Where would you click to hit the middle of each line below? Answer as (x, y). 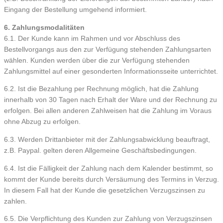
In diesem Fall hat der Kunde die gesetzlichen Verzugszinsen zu (105, 190)
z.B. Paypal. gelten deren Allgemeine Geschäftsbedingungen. (100, 151)
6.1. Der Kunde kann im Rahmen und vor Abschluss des (92, 38)
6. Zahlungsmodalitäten (44, 27)
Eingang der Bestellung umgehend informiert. (76, 10)
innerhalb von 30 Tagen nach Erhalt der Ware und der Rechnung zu (111, 100)
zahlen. (15, 201)
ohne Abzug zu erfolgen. (42, 122)
